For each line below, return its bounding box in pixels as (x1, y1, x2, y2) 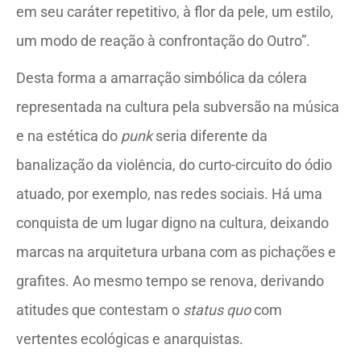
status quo (183, 301, 254, 318)
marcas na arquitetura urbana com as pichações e (16, 243, 336, 260)
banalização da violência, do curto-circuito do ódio (16, 156, 332, 173)
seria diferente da (152, 127, 268, 144)
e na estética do (16, 127, 121, 144)
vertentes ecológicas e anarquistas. (16, 330, 243, 347)
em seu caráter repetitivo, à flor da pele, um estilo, (16, 3, 334, 20)
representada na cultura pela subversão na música (16, 98, 339, 115)
